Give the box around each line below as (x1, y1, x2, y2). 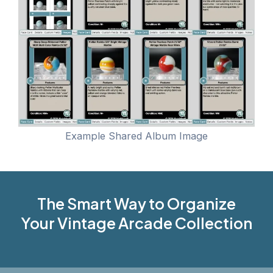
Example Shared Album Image (65, 130, 208, 143)
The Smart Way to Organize (37, 194, 236, 214)
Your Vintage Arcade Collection (21, 213, 252, 233)
